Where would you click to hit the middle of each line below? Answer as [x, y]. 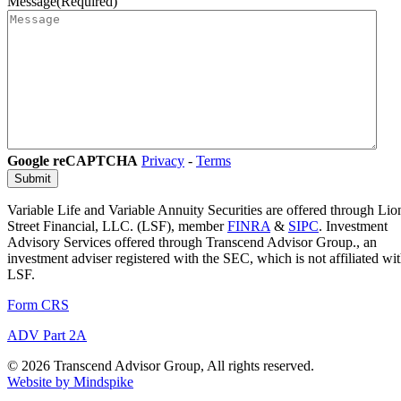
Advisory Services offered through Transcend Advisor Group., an [192, 243]
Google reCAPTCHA [73, 161]
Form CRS [38, 305]
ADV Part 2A [47, 336]
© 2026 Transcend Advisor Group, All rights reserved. [161, 366]
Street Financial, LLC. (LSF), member [117, 226]
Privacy [163, 161]
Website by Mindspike [70, 382]
